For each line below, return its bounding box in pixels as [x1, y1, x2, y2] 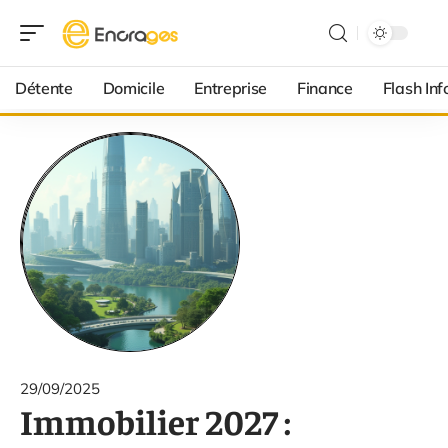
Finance [297, 78, 353, 98]
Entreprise [194, 78, 268, 98]
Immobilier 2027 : [20, 398, 291, 443]
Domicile [102, 78, 165, 98]
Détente [15, 78, 73, 98]
